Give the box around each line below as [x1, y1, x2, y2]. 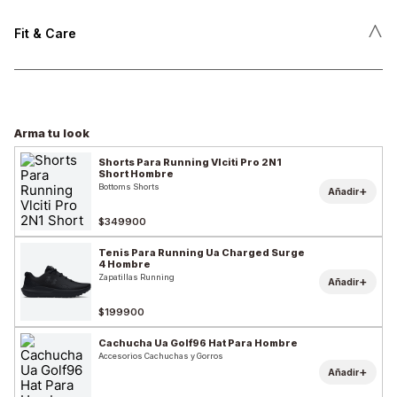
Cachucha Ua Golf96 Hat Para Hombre [98, 337, 298, 350]
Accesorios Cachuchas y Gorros [98, 351, 223, 362]
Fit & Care [14, 25, 76, 41]
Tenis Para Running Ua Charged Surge [98, 246, 305, 260]
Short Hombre [98, 167, 174, 181]
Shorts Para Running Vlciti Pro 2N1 [98, 156, 282, 169]
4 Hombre [98, 258, 151, 271]
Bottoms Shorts [98, 182, 160, 192]
